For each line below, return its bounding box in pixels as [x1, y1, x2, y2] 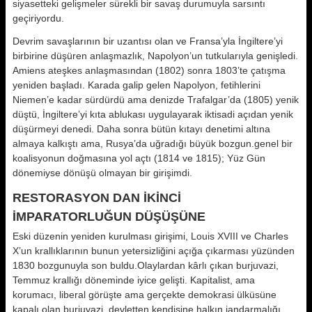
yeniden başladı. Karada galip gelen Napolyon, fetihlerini [13, 79, 260, 91]
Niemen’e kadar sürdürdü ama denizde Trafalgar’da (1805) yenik [13, 94, 299, 105]
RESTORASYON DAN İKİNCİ [13, 191, 181, 205]
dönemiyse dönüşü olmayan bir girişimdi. [13, 167, 192, 178]
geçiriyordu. [13, 13, 64, 24]
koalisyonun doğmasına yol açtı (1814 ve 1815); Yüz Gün [13, 153, 265, 164]
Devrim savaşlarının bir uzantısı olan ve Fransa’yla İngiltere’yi [13, 36, 283, 47]
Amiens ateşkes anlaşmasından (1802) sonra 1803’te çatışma [13, 65, 286, 76]
